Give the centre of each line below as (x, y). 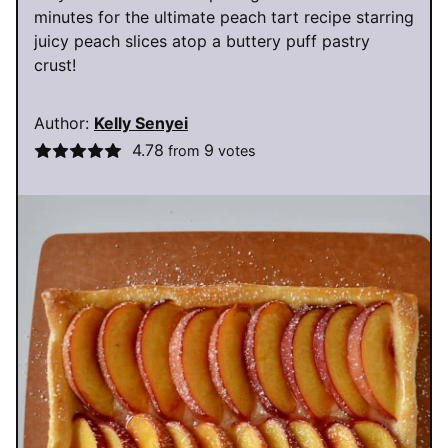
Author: (64, 123)
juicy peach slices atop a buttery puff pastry (202, 41)
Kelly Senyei (141, 123)
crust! (55, 65)
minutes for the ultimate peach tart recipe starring (224, 17)
